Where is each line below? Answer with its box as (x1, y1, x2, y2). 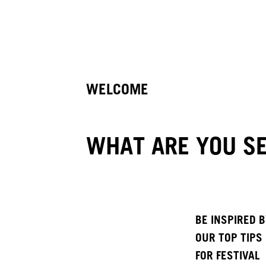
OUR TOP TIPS (195, 231, 263, 245)
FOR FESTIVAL (195, 249, 260, 262)
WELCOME (86, 80, 153, 99)
